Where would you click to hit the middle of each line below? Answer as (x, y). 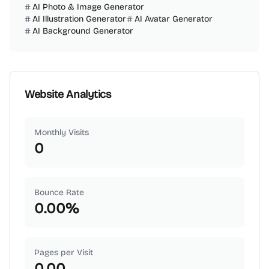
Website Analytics (68, 94)
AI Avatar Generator (174, 19)
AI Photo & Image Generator (88, 7)
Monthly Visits (62, 132)
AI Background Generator (83, 31)
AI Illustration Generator (79, 19)
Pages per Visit (64, 252)
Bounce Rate (59, 192)
